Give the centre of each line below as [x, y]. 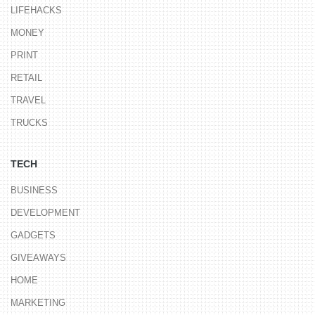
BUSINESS [34, 190]
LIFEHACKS [36, 10]
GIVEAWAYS [38, 258]
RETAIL [26, 78]
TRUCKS [29, 123]
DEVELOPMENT [45, 213]
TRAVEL [28, 100]
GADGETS [33, 235]
